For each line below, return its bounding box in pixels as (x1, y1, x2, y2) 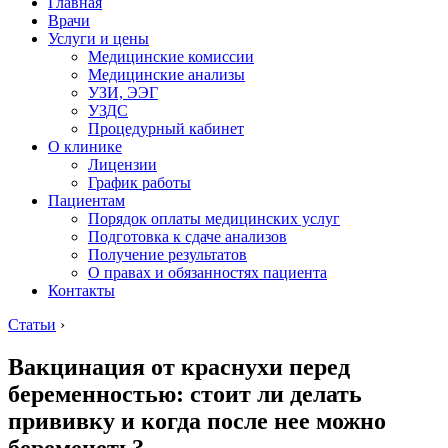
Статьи (8, 316, 56, 333)
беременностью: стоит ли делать (8, 380, 362, 407)
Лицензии (88, 156, 157, 173)
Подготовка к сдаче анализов (88, 228, 287, 245)
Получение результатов (88, 246, 247, 263)
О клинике (48, 138, 122, 155)
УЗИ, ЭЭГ (88, 84, 158, 101)
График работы (88, 174, 191, 191)
